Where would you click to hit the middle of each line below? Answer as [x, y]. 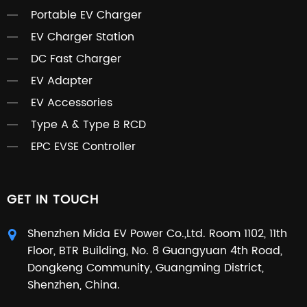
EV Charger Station [83, 37]
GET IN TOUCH [53, 200]
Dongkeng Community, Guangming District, [146, 268]
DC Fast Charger [76, 59]
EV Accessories [72, 103]
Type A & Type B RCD [88, 125]
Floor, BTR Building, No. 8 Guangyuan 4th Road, [155, 251]
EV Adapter [62, 81]
